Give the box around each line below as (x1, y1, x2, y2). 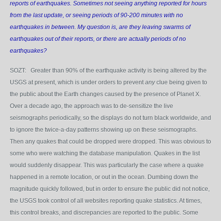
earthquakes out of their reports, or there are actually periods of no (10, 36, 186, 42)
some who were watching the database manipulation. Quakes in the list (10, 150, 200, 157)
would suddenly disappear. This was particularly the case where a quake (10, 162, 204, 169)
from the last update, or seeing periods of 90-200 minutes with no (10, 12, 183, 19)
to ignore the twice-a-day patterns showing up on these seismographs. (10, 126, 197, 133)
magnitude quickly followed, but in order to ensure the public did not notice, (10, 185, 210, 192)
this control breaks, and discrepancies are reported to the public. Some (10, 209, 198, 216)
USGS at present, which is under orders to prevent (10, 79, 145, 86)
